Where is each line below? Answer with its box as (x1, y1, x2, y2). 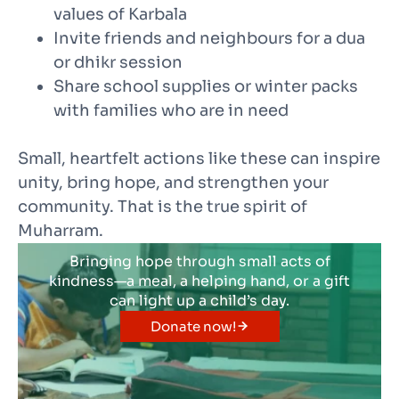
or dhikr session (53, 52, 183, 72)
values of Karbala (53, 4, 187, 24)
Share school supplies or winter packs (53, 76, 358, 96)
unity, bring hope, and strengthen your (18, 172, 329, 192)
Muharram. (18, 220, 103, 240)
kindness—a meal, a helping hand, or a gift (49, 271, 350, 290)
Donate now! (150, 317, 236, 335)
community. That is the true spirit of (18, 196, 307, 216)
